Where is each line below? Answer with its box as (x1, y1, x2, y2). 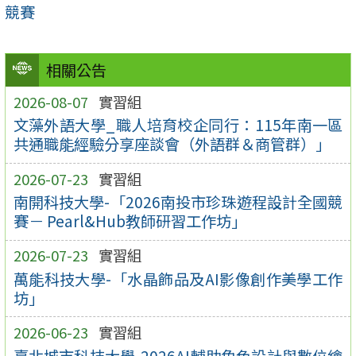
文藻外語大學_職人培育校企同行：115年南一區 (13, 114, 343, 137)
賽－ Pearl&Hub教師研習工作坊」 (13, 210, 246, 233)
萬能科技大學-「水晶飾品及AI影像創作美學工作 (13, 267, 343, 290)
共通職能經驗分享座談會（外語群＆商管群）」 (13, 133, 331, 156)
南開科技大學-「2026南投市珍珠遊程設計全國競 (13, 191, 343, 214)
